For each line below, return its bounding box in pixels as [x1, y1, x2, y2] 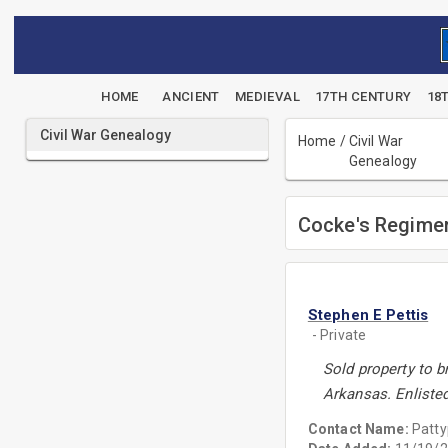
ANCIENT [162, 89, 220, 104]
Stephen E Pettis [307, 306, 429, 324]
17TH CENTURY [315, 89, 412, 104]
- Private [311, 327, 367, 343]
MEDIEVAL [234, 89, 300, 104]
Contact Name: [307, 421, 412, 437]
